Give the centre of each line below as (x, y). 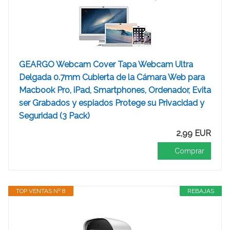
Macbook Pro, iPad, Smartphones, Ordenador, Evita (115, 90)
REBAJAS (201, 191)
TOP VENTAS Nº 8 (41, 191)
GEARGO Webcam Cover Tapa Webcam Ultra (106, 64)
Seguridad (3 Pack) (54, 116)
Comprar (189, 151)
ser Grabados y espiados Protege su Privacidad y (112, 103)
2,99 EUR (194, 133)
